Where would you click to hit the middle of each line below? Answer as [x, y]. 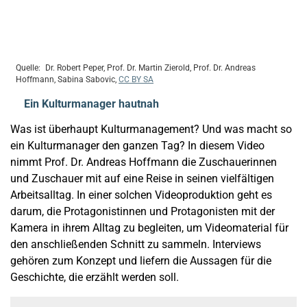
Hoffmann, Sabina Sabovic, [67, 80]
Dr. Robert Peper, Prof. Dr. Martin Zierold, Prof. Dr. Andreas [149, 68]
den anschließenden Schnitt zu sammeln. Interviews [136, 245]
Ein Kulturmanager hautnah [91, 104]
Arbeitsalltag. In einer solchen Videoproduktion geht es [141, 195]
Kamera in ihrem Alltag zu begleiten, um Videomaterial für [149, 228]
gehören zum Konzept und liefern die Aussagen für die [141, 261]
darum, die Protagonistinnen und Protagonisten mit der [143, 212]
